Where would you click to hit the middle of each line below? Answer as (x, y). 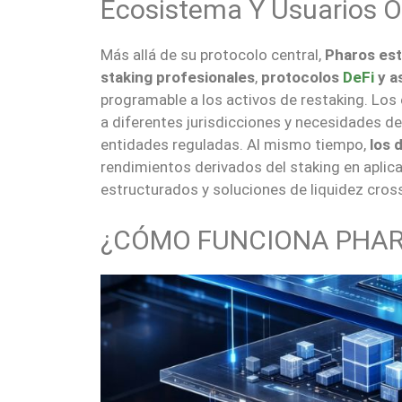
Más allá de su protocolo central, (213, 55)
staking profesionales (178, 78)
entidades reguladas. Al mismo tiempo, (233, 145)
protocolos (302, 78)
